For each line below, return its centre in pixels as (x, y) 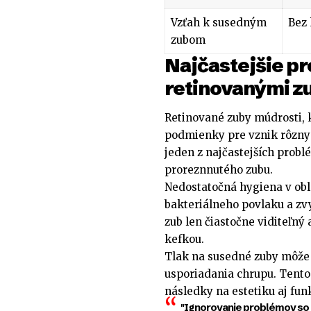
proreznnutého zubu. (219, 170)
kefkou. (184, 239)
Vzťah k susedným (218, 22)
